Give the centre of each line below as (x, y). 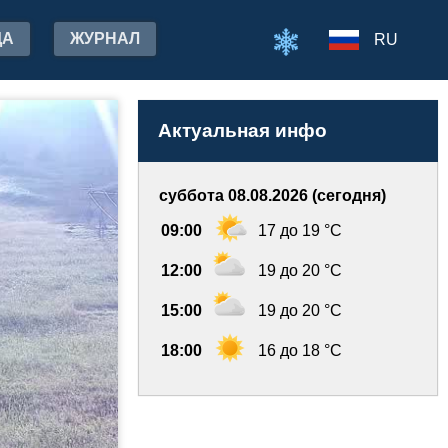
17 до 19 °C (300, 230)
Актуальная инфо (242, 130)
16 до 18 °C (300, 350)
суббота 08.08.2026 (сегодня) (272, 195)
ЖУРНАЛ (105, 38)
